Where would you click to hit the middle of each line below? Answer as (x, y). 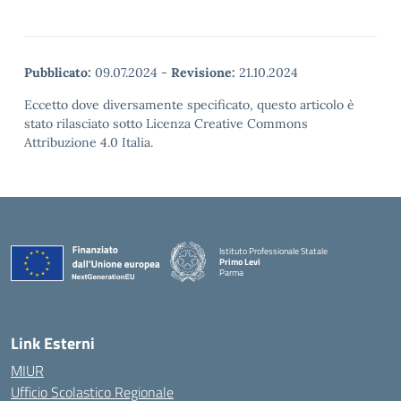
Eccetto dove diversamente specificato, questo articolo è (189, 105)
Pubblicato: (58, 73)
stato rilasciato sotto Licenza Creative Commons (166, 124)
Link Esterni (53, 343)
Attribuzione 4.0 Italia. (89, 142)
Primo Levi (240, 261)
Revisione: (203, 73)
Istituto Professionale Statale (273, 251)
